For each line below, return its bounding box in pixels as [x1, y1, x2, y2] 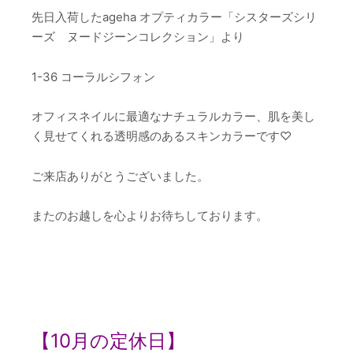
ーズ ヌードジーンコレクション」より [32, 29, 244, 45]
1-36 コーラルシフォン [32, 69, 155, 84]
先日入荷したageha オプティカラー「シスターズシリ [32, 9, 317, 25]
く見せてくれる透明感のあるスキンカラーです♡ [32, 128, 292, 144]
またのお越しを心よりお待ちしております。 [32, 208, 268, 224]
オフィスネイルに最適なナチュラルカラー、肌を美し [32, 109, 315, 124]
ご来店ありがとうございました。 [32, 168, 209, 184]
